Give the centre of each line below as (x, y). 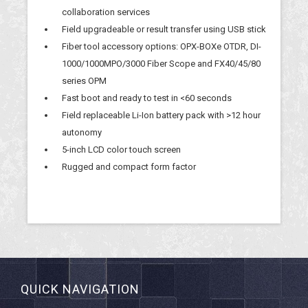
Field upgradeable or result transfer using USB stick (164, 29)
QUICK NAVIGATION (80, 289)
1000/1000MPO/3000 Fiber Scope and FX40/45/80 (161, 64)
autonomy (82, 132)
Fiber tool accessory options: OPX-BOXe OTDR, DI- (162, 46)
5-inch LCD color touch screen (121, 150)
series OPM (84, 81)
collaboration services (106, 12)
